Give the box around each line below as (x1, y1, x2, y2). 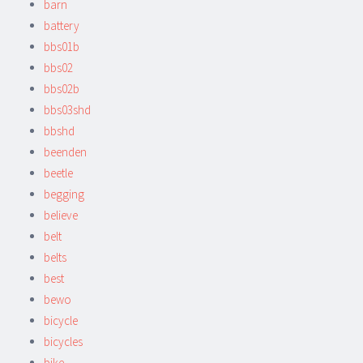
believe (44, 207, 78, 223)
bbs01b (44, 38, 79, 54)
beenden (44, 143, 87, 160)
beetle (44, 164, 73, 181)
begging (44, 186, 84, 202)
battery (44, 17, 79, 33)
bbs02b (44, 80, 79, 96)
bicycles (44, 333, 83, 349)
